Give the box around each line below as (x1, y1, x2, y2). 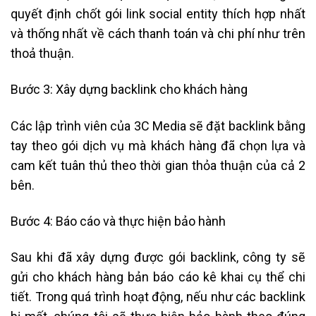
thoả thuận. (11, 45, 74, 61)
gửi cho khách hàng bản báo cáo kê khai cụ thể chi (11, 269, 305, 285)
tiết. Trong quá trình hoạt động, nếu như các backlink (11, 289, 305, 305)
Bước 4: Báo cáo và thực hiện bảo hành (11, 213, 226, 229)
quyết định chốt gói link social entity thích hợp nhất (11, 6, 305, 21)
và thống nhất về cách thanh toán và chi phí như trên (11, 25, 305, 41)
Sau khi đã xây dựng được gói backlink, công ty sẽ (11, 250, 305, 265)
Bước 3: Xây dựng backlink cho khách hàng (11, 82, 248, 97)
